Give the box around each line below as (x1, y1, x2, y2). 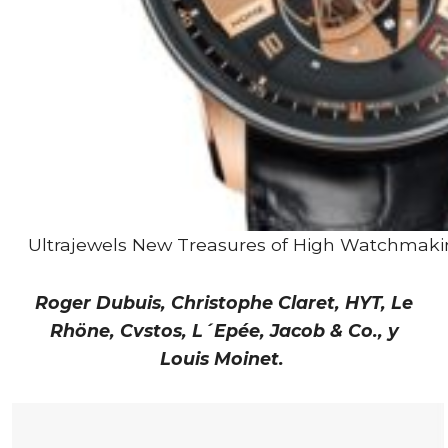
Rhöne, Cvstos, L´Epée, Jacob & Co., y (49, 320, 399, 342)
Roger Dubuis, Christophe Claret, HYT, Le (35, 292, 413, 314)
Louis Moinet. (159, 348, 289, 370)
